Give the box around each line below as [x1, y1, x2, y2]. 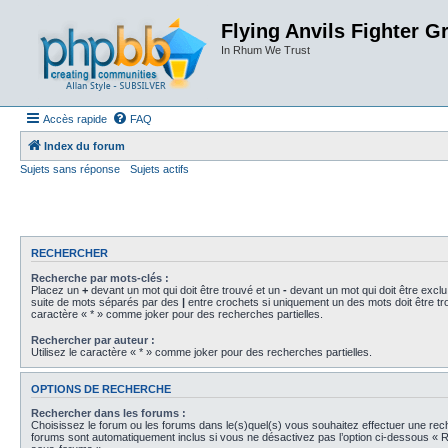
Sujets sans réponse [20, 163, 120, 175]
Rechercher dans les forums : [31, 407, 186, 420]
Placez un [31, 283, 82, 296]
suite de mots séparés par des [31, 295, 182, 308]
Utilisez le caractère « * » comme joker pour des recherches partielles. [31, 345, 372, 358]
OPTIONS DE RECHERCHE [31, 382, 171, 395]
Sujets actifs [130, 163, 189, 175]
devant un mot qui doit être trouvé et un [88, 283, 283, 296]
